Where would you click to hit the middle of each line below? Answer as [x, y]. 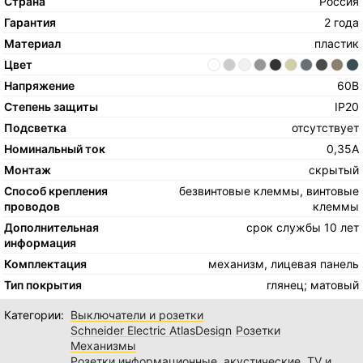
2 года [341, 23]
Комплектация [45, 264]
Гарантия [30, 23]
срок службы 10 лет [302, 228]
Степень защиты [51, 107]
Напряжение [39, 86]
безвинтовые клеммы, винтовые [269, 191]
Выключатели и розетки [137, 315]
